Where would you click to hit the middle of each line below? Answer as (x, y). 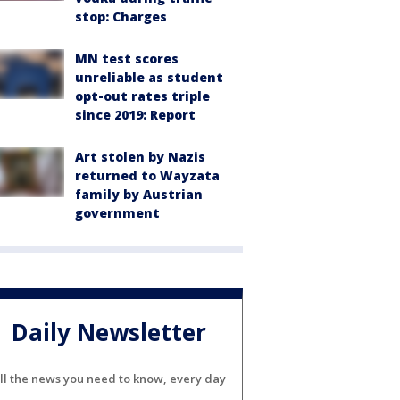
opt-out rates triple (142, 96)
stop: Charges (121, 17)
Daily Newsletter (109, 333)
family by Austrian (139, 194)
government (117, 213)
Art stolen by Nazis (140, 157)
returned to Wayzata (147, 175)
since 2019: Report (135, 115)
